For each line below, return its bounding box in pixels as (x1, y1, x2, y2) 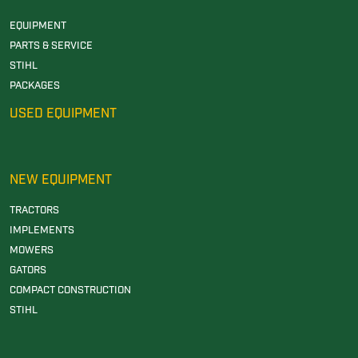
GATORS (10, 263, 46, 277)
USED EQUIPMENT (10, 105, 117, 123)
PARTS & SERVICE (10, 39, 93, 54)
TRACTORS (10, 203, 59, 217)
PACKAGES (10, 79, 60, 93)
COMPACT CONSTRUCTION (10, 283, 131, 297)
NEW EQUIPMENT (10, 172, 112, 189)
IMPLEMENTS (10, 223, 74, 237)
